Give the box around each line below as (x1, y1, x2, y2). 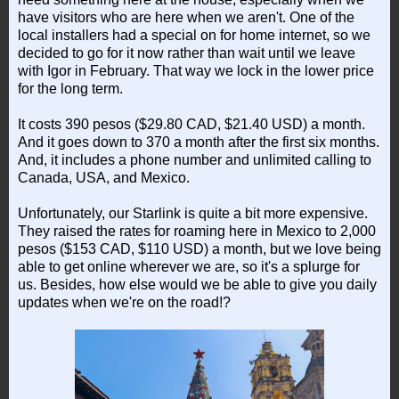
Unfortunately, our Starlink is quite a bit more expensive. (18, 205, 368, 221)
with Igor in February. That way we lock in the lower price (18, 62, 374, 78)
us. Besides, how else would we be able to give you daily (18, 276, 377, 292)
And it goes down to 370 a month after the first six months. (18, 134, 379, 150)
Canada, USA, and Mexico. (18, 169, 190, 185)
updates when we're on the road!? (18, 294, 231, 310)
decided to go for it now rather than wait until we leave (18, 45, 355, 61)
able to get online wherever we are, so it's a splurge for (18, 258, 360, 274)
